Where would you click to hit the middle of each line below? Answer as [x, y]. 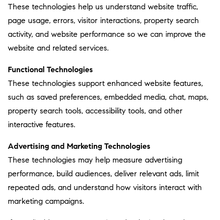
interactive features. [41, 124]
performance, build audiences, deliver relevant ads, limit [103, 174]
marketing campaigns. [46, 201]
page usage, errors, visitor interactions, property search [103, 20]
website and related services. [58, 48]
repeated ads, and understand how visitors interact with [105, 187]
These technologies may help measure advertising [95, 160]
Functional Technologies [50, 69]
